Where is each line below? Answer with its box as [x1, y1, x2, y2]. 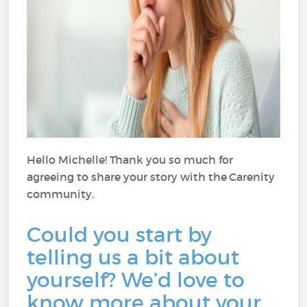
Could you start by [27, 222, 212, 247]
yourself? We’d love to [27, 267, 245, 293]
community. [27, 187, 95, 201]
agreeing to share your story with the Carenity [27, 170, 275, 184]
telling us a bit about [27, 245, 240, 270]
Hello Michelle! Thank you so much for [27, 153, 234, 167]
